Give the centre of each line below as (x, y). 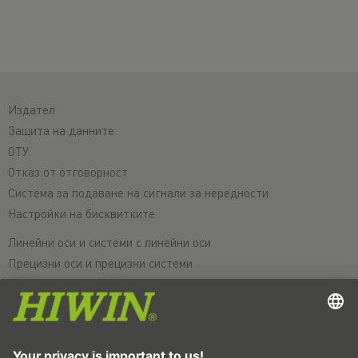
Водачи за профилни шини (80, 346)
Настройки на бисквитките (82, 214)
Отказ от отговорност (68, 172)
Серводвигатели (53, 326)
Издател (32, 110)
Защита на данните (61, 131)
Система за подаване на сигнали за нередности (138, 193)
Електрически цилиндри (74, 284)
